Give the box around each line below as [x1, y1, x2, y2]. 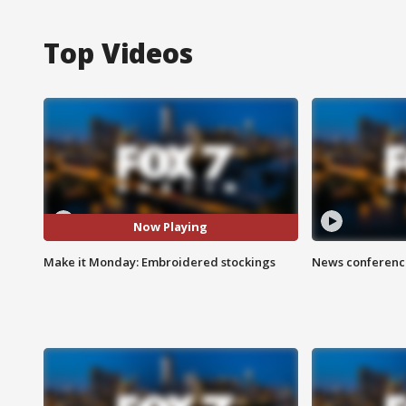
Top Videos [43, 34, 193, 72]
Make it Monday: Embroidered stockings [43, 253, 275, 270]
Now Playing [133, 218, 208, 236]
